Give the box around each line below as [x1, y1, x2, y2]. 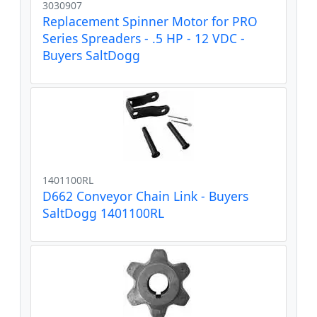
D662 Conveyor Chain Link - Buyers [42, 187, 248, 204]
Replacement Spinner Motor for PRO [42, 12, 258, 30]
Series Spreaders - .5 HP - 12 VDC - [42, 29, 245, 47]
